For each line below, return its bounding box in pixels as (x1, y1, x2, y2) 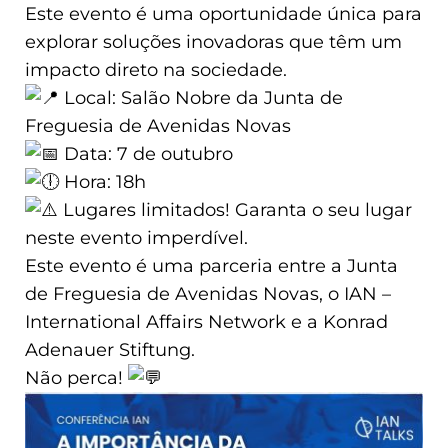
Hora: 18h (59, 170, 146, 193)
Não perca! (25, 366, 128, 389)
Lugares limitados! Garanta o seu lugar (58, 198, 412, 221)
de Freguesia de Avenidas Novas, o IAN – (25, 282, 391, 305)
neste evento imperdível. (25, 226, 248, 249)
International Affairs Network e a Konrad (25, 310, 388, 333)
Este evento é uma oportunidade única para (25, 2, 422, 25)
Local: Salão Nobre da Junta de (59, 86, 343, 109)
